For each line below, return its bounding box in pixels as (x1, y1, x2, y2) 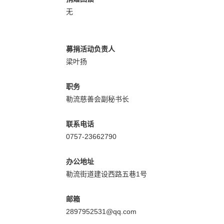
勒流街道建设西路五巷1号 (66, 169, 147, 178)
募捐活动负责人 (66, 44, 115, 53)
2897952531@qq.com (66, 207, 136, 215)
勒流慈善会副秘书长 (66, 94, 129, 103)
